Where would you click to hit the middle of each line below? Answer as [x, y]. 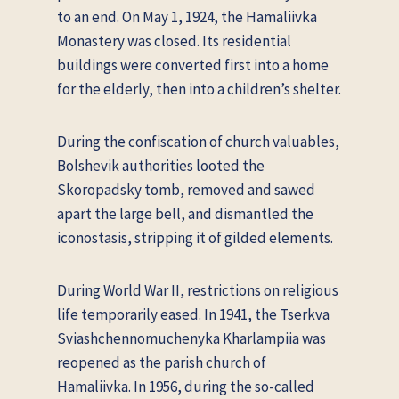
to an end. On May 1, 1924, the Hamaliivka [187, 16]
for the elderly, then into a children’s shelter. [199, 89]
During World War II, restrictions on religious [198, 290]
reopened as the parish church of [162, 362]
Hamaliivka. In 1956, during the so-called [186, 386]
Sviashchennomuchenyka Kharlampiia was [191, 338]
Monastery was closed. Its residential [174, 41]
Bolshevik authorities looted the [161, 165]
